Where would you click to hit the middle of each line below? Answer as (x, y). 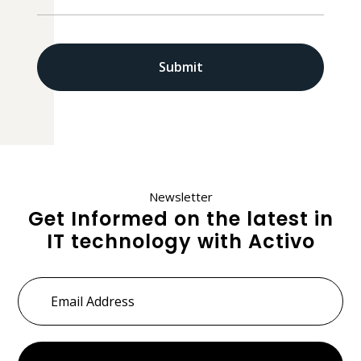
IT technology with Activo (180, 241)
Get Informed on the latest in (180, 218)
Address (45, 303)
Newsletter (180, 196)
